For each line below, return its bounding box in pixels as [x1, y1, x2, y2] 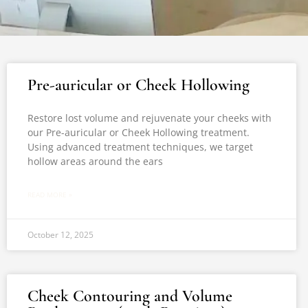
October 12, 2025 [27, 229, 93, 241]
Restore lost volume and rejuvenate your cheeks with [27, 111, 272, 124]
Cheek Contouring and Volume [27, 286, 232, 306]
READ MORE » [27, 190, 72, 199]
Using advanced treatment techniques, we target [27, 140, 253, 153]
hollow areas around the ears [27, 155, 163, 168]
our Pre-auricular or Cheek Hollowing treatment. [27, 126, 250, 139]
